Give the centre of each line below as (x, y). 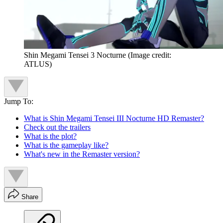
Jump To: (19, 102)
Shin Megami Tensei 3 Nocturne (75, 55)
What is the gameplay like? (66, 145)
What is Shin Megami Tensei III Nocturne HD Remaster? (114, 118)
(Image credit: (150, 55)
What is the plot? (50, 136)
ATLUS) (38, 64)
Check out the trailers (57, 127)
